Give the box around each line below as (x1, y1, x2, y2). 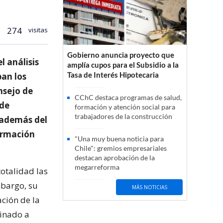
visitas (27, 25, 48, 34)
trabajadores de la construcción (75, 112, 172, 121)
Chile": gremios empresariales (75, 144, 167, 153)
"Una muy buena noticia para (75, 134, 164, 143)
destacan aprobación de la (75, 153, 155, 162)
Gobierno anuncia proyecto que (67, 50, 174, 60)
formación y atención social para (75, 103, 175, 111)
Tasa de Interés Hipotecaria (67, 70, 159, 80)
